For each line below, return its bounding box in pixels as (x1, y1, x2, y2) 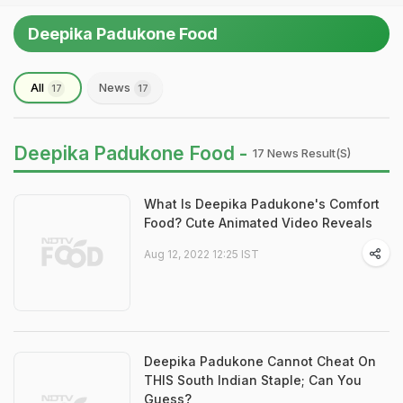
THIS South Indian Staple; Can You (144, 372, 362, 388)
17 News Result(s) (253, 146, 351, 160)
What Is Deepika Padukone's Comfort (144, 196, 380, 211)
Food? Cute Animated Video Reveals (144, 215, 372, 230)
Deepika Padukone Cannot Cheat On (144, 354, 376, 369)
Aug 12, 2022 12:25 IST (144, 247, 259, 261)
